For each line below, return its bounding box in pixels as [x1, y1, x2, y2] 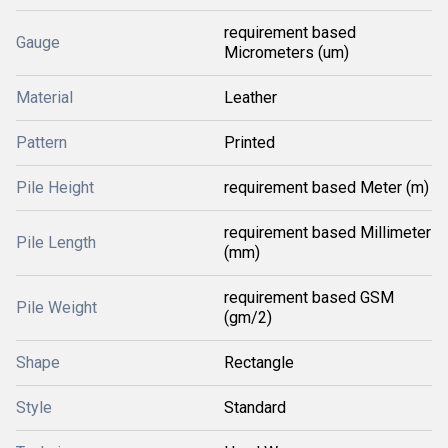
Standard [224, 398, 286, 417]
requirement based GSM [224, 288, 394, 307]
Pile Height [16, 178, 94, 197]
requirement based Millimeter [224, 223, 431, 242]
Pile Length [16, 233, 96, 252]
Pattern [16, 133, 67, 152]
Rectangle [224, 353, 294, 372]
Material [16, 88, 73, 107]
